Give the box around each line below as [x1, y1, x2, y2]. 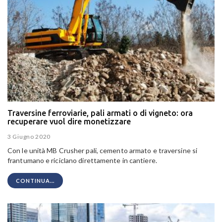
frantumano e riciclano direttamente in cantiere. [7, 156, 157, 165]
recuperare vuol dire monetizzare [7, 116, 131, 126]
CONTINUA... [16, 177, 55, 184]
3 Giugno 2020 [7, 133, 51, 141]
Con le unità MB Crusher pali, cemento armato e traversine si [7, 146, 198, 155]
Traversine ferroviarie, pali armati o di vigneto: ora [7, 108, 193, 117]
